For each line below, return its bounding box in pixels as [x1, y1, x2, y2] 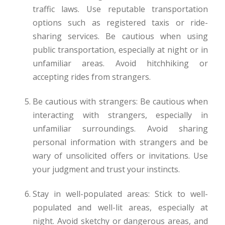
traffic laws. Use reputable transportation [32, 3, 208, 15]
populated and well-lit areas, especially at [32, 201, 208, 213]
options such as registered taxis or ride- [32, 17, 208, 28]
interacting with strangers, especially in [32, 109, 208, 121]
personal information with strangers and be [32, 136, 208, 148]
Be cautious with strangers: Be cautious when [32, 95, 208, 107]
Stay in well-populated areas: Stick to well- [32, 188, 208, 199]
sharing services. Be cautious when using [32, 30, 208, 42]
